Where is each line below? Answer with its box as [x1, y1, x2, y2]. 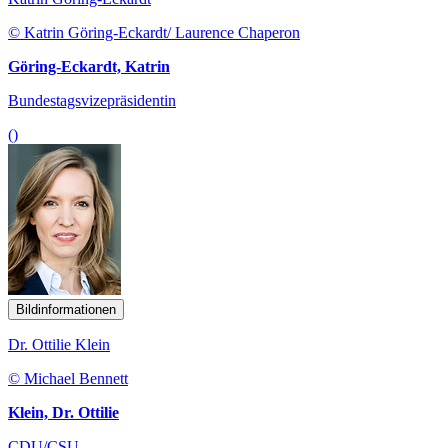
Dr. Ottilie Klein [8, 335, 110, 353]
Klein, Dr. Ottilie [8, 403, 119, 421]
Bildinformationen [16, 301, 116, 317]
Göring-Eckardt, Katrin [8, 57, 170, 75]
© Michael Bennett [8, 369, 128, 387]
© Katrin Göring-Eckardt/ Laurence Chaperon [8, 23, 300, 41]
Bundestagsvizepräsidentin [8, 91, 176, 109]
